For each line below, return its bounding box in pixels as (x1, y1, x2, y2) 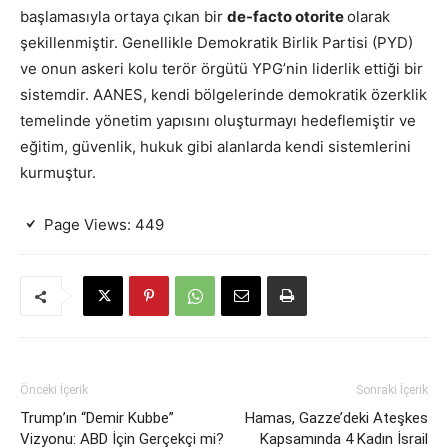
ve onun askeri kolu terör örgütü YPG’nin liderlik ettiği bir (20, 59, 423, 79)
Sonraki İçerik (356, 383, 428, 398)
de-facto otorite (227, 7, 347, 27)
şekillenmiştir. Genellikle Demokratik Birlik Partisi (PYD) (20, 33, 413, 53)
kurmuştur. (20, 163, 96, 183)
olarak (347, 7, 390, 27)
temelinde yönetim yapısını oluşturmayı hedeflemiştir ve (20, 111, 416, 131)
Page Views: (44, 215, 131, 235)
